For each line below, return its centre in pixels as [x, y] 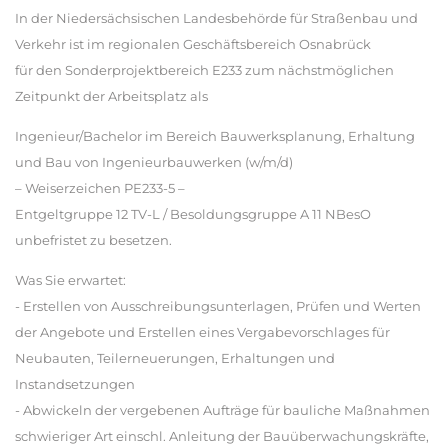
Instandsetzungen [75, 384]
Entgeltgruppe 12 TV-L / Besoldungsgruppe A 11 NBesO [193, 214]
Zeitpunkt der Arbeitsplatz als [111, 96]
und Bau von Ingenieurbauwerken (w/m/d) [154, 162]
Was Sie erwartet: [70, 280]
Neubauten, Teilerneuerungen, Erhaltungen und [175, 358]
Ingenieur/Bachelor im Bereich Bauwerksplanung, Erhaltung [215, 136]
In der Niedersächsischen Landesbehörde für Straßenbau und [216, 18]
